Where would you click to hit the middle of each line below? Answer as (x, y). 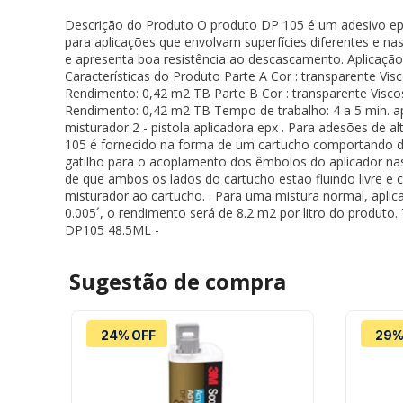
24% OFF (128, 336)
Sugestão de (137, 282)
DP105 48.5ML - (112, 230)
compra (245, 282)
